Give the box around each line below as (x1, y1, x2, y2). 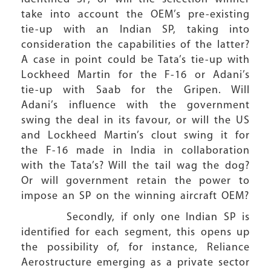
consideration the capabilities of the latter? (21, 39, 250, 51)
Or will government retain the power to (21, 175, 250, 187)
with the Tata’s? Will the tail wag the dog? (21, 160, 250, 172)
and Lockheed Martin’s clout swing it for (21, 130, 250, 142)
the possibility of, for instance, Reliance (21, 242, 250, 253)
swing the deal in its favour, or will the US (21, 115, 250, 126)
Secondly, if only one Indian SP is (21, 212, 250, 223)
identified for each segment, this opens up (21, 227, 250, 238)
